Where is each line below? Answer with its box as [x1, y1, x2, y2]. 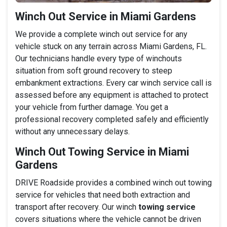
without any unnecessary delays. [15, 126, 130, 136]
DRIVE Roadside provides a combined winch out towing [15, 177, 212, 187]
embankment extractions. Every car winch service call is [15, 78, 212, 88]
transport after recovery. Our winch [15, 202, 138, 212]
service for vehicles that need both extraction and [15, 190, 190, 200]
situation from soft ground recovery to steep [15, 65, 172, 75]
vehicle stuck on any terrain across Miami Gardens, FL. [15, 41, 207, 51]
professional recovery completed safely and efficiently [15, 114, 209, 124]
